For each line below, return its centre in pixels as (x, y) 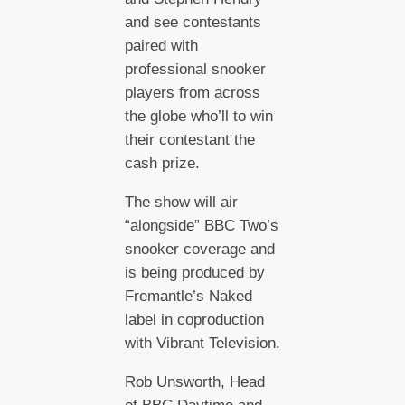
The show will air (181, 202)
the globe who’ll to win (198, 117)
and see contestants (193, 23)
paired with (161, 46)
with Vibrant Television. (202, 343)
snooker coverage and (199, 249)
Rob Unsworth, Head (194, 381)
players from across (192, 93)
